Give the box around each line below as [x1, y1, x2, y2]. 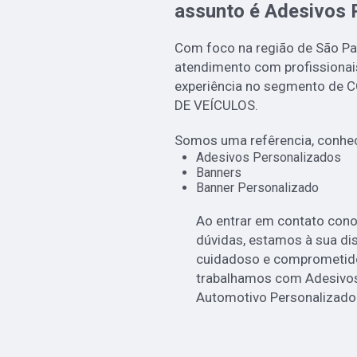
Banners [195, 165, 241, 181]
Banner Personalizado [195, 180, 319, 196]
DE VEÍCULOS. [175, 97, 258, 114]
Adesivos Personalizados [195, 150, 341, 166]
